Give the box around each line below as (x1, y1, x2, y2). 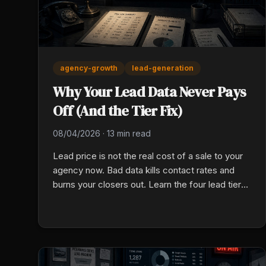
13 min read (107, 128, 151, 138)
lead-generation (132, 63, 194, 72)
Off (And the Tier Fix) (53, 100, 183, 121)
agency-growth (60, 63, 118, 72)
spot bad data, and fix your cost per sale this (53, 192, 234, 204)
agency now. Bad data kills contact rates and (53, 164, 235, 176)
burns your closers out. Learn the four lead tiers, (53, 178, 248, 190)
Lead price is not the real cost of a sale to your (53, 150, 243, 161)
